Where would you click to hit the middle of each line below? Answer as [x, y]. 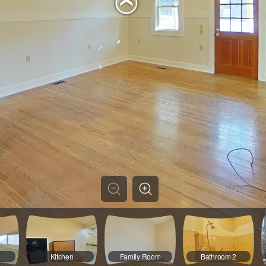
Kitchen [62, 256]
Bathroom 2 [218, 256]
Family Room [140, 256]
